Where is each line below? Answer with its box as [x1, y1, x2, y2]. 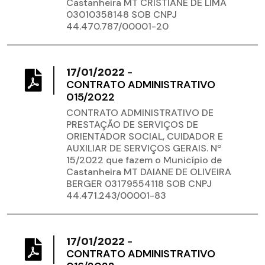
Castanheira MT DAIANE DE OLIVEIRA [66, 166, 231, 179]
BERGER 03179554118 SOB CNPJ [66, 177, 212, 190]
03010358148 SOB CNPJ [66, 8, 177, 21]
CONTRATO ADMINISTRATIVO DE [66, 106, 214, 119]
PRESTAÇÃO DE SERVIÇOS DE [66, 118, 198, 131]
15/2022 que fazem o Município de [66, 154, 222, 167]
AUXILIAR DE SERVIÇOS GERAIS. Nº [66, 142, 222, 155]
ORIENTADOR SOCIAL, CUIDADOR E [66, 130, 223, 143]
